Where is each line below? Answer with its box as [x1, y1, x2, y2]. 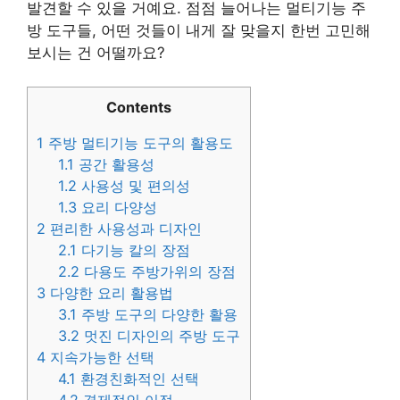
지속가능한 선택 [46, 348, 154, 367]
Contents [106, 98, 171, 117]
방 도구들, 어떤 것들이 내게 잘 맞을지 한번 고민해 [27, 21, 371, 39]
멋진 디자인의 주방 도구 [79, 327, 241, 346]
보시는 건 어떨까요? [27, 43, 165, 62]
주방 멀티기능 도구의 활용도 [44, 134, 233, 153]
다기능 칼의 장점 [77, 241, 191, 260]
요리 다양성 [77, 198, 158, 217]
